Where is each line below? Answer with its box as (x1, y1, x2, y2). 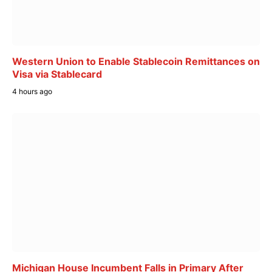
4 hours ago (12, 86, 52, 96)
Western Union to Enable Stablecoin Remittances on (12, 55, 260, 67)
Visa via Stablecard (12, 67, 102, 80)
